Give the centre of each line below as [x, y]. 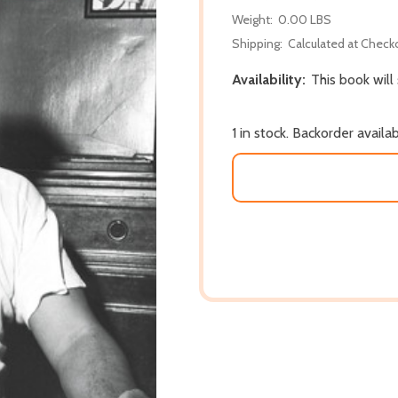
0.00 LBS [305, 19]
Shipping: [257, 43]
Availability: [269, 79]
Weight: [252, 19]
